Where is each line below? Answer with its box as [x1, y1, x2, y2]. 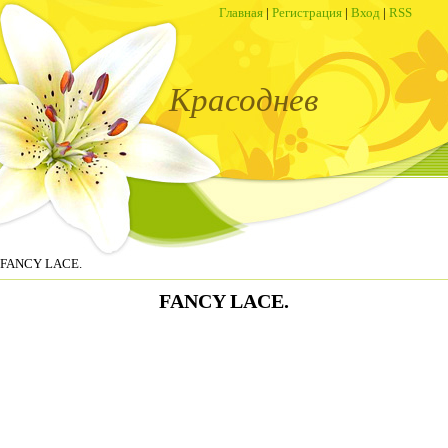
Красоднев [169, 81, 318, 119]
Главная [219, 5, 263, 20]
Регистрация [272, 5, 342, 20]
